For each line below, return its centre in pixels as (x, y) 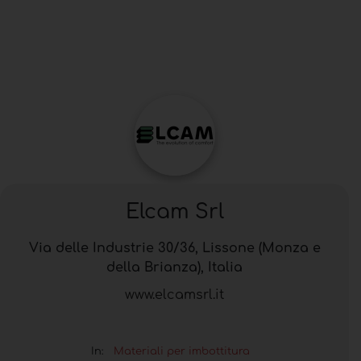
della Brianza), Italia (174, 268)
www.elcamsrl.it (174, 295)
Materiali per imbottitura (182, 352)
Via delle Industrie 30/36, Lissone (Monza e (174, 249)
